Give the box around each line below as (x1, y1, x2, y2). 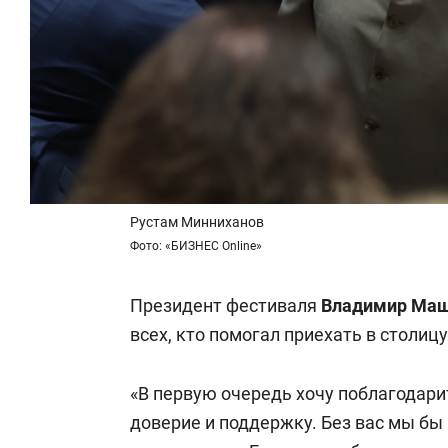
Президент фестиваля (130, 295, 321, 316)
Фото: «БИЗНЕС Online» (130, 239, 262, 253)
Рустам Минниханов (130, 214, 264, 230)
